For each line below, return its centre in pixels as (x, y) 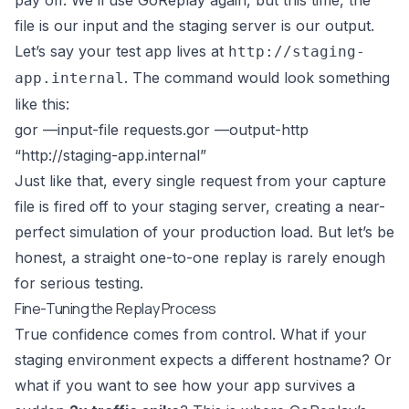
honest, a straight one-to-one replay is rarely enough (200, 258)
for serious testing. (79, 283)
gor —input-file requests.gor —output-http (162, 130)
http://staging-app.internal (110, 156)
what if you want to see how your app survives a (185, 386)
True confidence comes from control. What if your (191, 335)
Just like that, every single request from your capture (200, 181)
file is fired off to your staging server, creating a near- (200, 207)
